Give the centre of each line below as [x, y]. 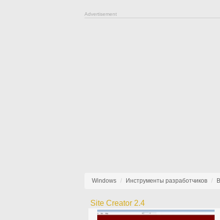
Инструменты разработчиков [166, 181]
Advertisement [101, 14]
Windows [104, 181]
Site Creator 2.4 [117, 203]
